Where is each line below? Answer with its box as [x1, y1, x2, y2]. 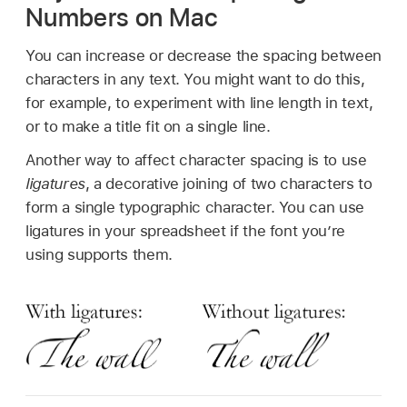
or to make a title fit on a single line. [25, 116, 271, 135]
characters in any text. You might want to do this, [25, 69, 365, 88]
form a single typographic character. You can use [25, 198, 364, 217]
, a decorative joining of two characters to [84, 174, 372, 194]
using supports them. [25, 245, 173, 264]
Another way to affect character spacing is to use [25, 151, 367, 170]
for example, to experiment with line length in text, [25, 93, 373, 112]
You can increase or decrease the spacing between [25, 45, 382, 65]
